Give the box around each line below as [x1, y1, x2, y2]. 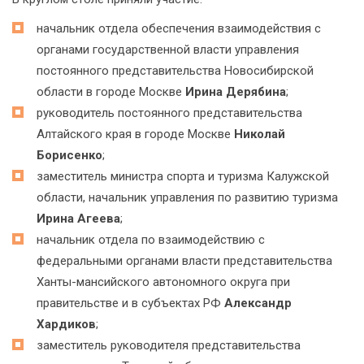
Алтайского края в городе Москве [37, 127, 234, 142]
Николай [234, 127, 285, 142]
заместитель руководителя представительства [37, 338, 301, 353]
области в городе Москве [37, 84, 185, 100]
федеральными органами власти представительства [37, 253, 332, 269]
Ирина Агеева [37, 211, 120, 227]
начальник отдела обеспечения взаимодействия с [37, 21, 321, 37]
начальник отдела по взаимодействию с [37, 232, 265, 248]
